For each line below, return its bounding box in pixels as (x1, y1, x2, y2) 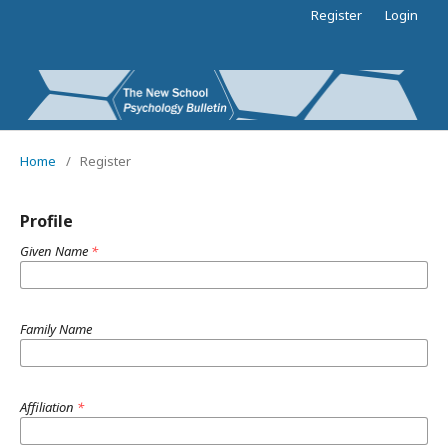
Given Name (20, 241, 91, 260)
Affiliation (20, 397, 77, 416)
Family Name (20, 319, 92, 338)
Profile (20, 209, 73, 232)
